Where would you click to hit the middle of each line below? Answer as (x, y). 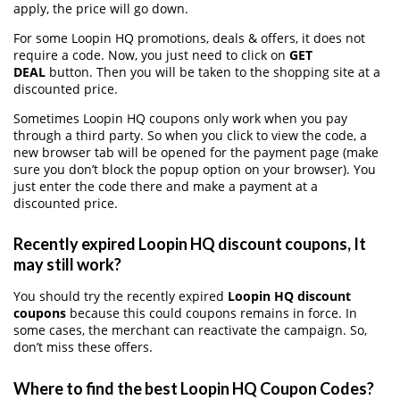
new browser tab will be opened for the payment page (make (196, 152)
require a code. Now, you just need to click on (151, 54)
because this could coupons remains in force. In (212, 313)
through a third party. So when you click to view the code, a (190, 135)
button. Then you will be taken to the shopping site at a (213, 71)
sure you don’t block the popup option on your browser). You (195, 169)
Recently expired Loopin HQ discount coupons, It (190, 244)
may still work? (67, 265)
